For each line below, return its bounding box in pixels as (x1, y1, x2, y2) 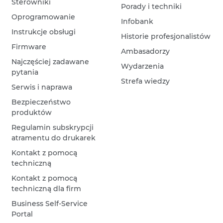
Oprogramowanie (11, 12, 76, 21)
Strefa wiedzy (121, 77, 170, 86)
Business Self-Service (11, 199, 88, 208)
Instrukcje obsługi (11, 27, 76, 36)
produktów (11, 108, 52, 117)
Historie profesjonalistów (121, 32, 211, 41)
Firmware (11, 42, 47, 51)
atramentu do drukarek (11, 133, 96, 142)
